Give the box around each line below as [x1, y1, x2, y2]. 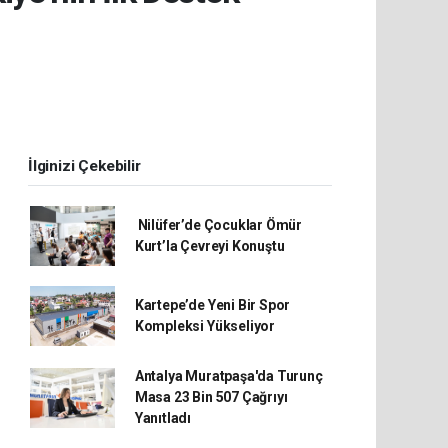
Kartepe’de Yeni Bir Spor [134, 297, 291, 313]
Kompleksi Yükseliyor [134, 318, 275, 334]
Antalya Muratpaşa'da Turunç [134, 368, 323, 384]
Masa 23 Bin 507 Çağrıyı [134, 389, 288, 405]
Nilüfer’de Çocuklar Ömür [134, 217, 303, 233]
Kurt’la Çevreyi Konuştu [134, 238, 285, 254]
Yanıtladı [134, 410, 192, 426]
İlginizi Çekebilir [28, 157, 141, 175]
